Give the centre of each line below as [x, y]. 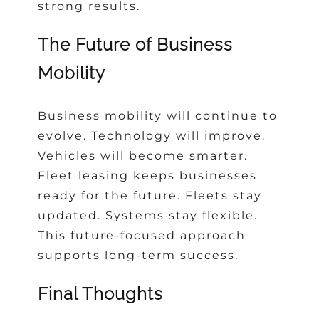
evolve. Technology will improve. [152, 136]
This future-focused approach [142, 236]
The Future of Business [136, 44]
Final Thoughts [101, 294]
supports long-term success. [138, 256]
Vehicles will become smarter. [143, 156]
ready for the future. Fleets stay [150, 196]
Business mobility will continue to [158, 116]
